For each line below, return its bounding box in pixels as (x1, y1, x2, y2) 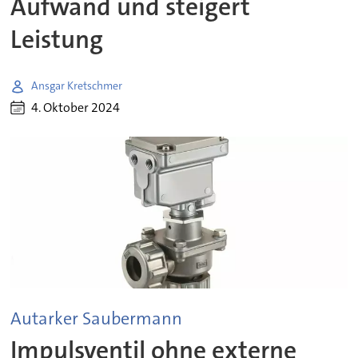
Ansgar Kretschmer (31, 78, 123, 93)
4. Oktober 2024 (31, 99, 121, 117)
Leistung (10, 23, 104, 57)
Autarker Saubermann (10, 306, 183, 330)
